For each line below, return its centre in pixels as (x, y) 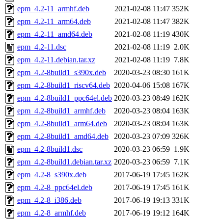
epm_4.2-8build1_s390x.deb (62, 73)
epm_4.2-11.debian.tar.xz (56, 60)
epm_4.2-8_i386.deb (49, 200)
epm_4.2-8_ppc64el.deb (55, 188)
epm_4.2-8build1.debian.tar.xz (64, 162)
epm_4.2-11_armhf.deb (53, 9)
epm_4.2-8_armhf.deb (52, 213)
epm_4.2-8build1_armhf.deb (61, 111)
